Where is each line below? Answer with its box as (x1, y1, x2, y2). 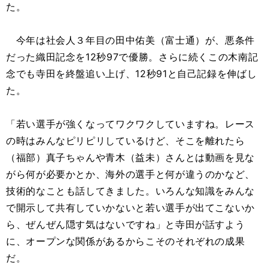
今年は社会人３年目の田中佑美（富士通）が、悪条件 (6, 34, 255, 46)
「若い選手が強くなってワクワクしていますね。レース (6, 118, 255, 130)
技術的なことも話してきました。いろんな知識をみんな (6, 185, 255, 197)
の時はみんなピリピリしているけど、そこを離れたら (6, 135, 245, 147)
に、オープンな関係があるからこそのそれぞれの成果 (6, 235, 245, 247)
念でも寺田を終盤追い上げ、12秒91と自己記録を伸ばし (6, 68, 257, 80)
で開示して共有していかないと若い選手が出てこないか (6, 202, 255, 214)
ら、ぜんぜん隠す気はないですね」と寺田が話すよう (6, 218, 245, 230)
